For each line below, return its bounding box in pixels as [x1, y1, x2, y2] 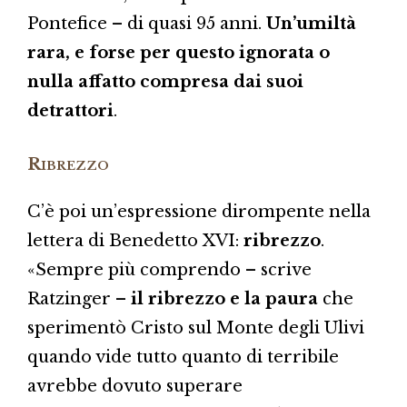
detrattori [27, 100, 114, 121]
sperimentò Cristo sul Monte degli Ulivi [27, 317, 364, 338]
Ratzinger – [27, 288, 131, 309]
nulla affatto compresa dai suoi [27, 71, 303, 92]
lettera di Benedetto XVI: [27, 230, 243, 251]
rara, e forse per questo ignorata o [27, 42, 330, 63]
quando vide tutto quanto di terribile [27, 346, 339, 367]
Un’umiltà [266, 13, 356, 34]
